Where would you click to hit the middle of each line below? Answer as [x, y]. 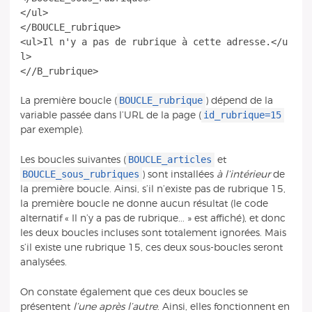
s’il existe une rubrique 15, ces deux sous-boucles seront [151, 247]
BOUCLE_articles [170, 159]
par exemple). [52, 130]
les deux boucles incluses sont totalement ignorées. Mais [153, 233]
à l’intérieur [243, 174]
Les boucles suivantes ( [73, 159]
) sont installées [179, 174]
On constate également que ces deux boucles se [134, 292]
